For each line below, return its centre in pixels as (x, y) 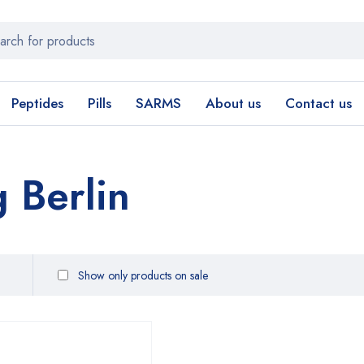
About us (233, 103)
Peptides (37, 103)
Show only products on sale (141, 275)
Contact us (318, 103)
